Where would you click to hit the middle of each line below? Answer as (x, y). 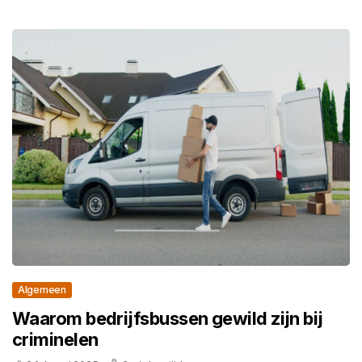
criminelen (55, 339)
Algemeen (42, 289)
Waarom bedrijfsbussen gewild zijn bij (168, 318)
